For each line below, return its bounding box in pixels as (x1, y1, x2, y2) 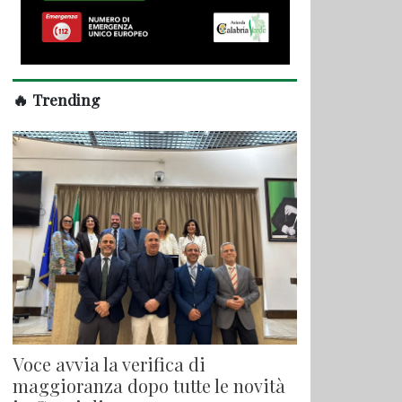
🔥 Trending (13, 89, 100, 110)
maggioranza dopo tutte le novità (13, 372, 285, 398)
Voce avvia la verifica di (13, 351, 205, 376)
